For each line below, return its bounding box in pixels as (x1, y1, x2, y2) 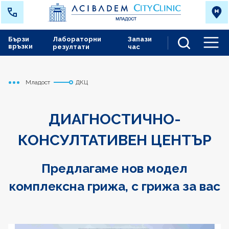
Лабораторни (52, 35, 101, 43)
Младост (26, 79, 51, 86)
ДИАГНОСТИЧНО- (48, 110, 181, 128)
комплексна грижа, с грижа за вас (9, 178, 220, 194)
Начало (25, 81, 47, 89)
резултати (52, 43, 89, 51)
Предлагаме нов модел (41, 161, 188, 176)
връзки (8, 42, 33, 50)
